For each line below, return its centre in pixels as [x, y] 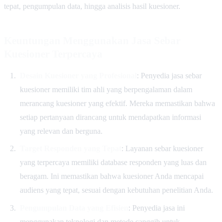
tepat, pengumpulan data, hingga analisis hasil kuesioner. [92, 6]
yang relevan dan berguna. [61, 131]
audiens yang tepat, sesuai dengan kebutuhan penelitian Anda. [116, 190]
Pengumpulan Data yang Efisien [74, 208]
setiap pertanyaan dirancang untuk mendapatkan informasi [110, 117]
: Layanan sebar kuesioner [162, 149]
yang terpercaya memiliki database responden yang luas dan [113, 163]
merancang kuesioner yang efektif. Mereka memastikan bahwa [117, 103]
